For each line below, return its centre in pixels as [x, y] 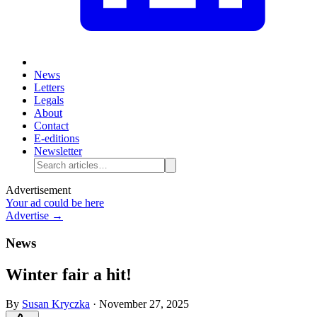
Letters [49, 87]
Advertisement [38, 190]
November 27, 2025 [144, 304]
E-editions [57, 138]
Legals [49, 100]
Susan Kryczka [56, 304]
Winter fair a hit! [69, 274]
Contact [51, 125]
